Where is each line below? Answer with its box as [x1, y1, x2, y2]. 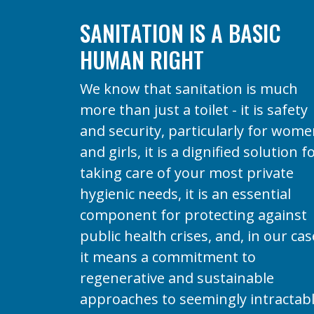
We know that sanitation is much [80, 78, 298, 98]
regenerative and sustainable [80, 268, 274, 287]
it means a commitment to [80, 247, 256, 266]
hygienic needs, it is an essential [80, 184, 291, 203]
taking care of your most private [80, 163, 294, 182]
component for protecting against [80, 205, 307, 224]
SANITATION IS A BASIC [80, 15, 281, 49]
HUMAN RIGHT [80, 42, 204, 76]
